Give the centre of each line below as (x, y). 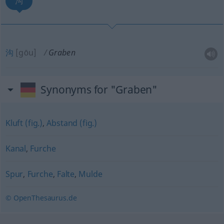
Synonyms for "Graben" (99, 89)
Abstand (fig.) (72, 123)
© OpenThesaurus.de (41, 198)
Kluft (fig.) (24, 123)
